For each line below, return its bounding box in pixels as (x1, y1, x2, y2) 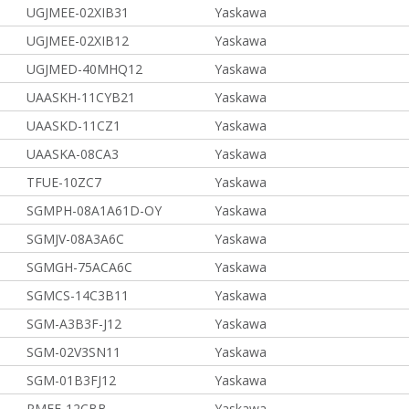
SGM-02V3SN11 (26, 343, 121, 361)
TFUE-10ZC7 (26, 173, 101, 191)
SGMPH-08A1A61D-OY (26, 202, 162, 219)
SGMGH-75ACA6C (26, 258, 132, 276)
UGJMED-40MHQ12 (26, 60, 142, 78)
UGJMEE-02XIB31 (26, 4, 129, 21)
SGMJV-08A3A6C (26, 230, 124, 247)
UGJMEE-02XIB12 (26, 32, 129, 49)
